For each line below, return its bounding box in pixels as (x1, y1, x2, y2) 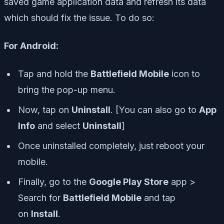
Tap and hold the (18, 68, 90, 79)
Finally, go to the (18, 176, 89, 187)
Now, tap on (18, 104, 71, 115)
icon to (169, 68, 200, 79)
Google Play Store (89, 176, 168, 187)
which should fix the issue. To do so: (4, 12, 154, 23)
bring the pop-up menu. (18, 84, 115, 95)
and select (35, 120, 82, 131)
